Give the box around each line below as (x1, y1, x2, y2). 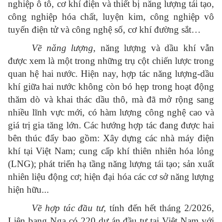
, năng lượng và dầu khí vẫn (93, 43, 214, 54)
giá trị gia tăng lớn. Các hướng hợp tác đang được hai (8, 120, 214, 131)
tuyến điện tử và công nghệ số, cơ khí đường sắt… (8, 24, 201, 35)
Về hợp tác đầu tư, (32, 203, 107, 214)
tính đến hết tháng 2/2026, (106, 203, 215, 214)
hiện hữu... (8, 184, 49, 195)
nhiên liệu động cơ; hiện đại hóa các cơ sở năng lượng (8, 171, 214, 182)
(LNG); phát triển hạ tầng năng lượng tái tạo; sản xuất (8, 159, 214, 169)
